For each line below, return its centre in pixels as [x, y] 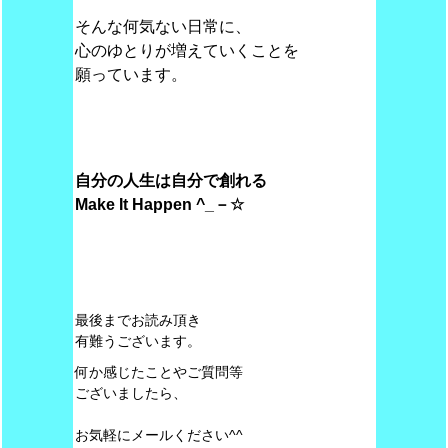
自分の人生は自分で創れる [170, 180]
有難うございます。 [137, 341]
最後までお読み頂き [137, 320]
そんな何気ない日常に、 [162, 26]
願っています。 [130, 74]
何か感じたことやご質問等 [158, 372]
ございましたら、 [130, 393]
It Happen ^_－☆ [179, 204]
